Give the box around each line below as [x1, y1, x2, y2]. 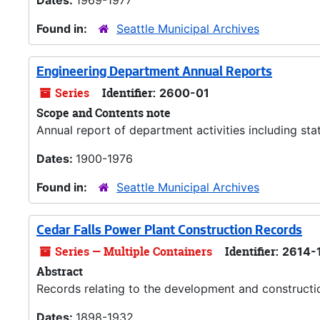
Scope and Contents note [36, 105, 171, 121]
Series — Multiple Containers [52, 244, 212, 259]
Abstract [36, 264, 83, 279]
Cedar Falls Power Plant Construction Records [36, 224, 302, 239]
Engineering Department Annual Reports [36, 66, 272, 80]
